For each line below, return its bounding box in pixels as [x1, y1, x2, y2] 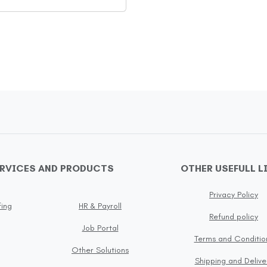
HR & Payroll [79, 200, 122, 211]
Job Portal [82, 222, 119, 233]
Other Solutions [72, 244, 129, 255]
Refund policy [209, 212, 258, 222]
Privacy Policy [209, 190, 258, 200]
